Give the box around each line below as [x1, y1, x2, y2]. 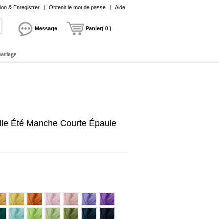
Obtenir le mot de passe [49, 4, 106, 10]
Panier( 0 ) [86, 25, 111, 31]
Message [35, 25, 57, 31]
